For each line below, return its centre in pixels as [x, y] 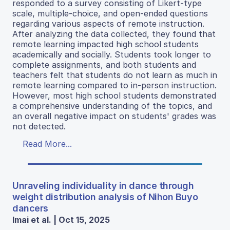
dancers [30, 208]
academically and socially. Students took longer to [112, 54]
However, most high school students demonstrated [114, 95]
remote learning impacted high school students [106, 44]
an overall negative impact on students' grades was [114, 116]
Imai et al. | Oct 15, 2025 [61, 219]
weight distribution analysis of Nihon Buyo [105, 197]
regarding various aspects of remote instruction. [108, 23]
